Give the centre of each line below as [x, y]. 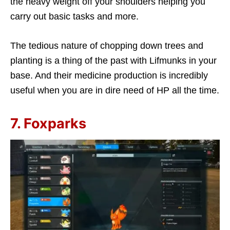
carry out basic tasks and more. [74, 16]
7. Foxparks [48, 123]
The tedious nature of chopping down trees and [107, 45]
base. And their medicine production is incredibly [109, 75]
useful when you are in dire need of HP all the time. [115, 90]
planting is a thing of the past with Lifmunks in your [113, 60]
